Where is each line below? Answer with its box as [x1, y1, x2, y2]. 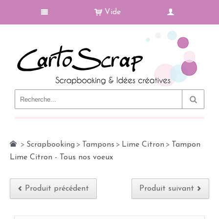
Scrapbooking [26, 141, 75, 149]
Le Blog [72, 101, 99, 109]
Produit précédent [25, 185, 89, 193]
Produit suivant [139, 185, 194, 193]
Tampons [82, 141, 114, 149]
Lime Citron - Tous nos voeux [10, 153, 113, 161]
